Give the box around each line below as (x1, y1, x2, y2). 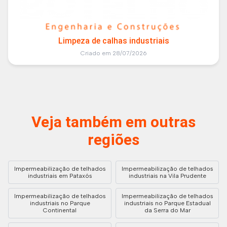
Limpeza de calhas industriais (58, 36, 169, 46)
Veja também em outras (31, 113, 196, 131)
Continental (43, 207, 77, 214)
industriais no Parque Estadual (124, 200, 211, 207)
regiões (88, 131, 139, 149)
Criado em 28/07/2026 (80, 50, 147, 57)
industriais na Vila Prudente (128, 172, 206, 180)
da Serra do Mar (144, 207, 191, 214)
